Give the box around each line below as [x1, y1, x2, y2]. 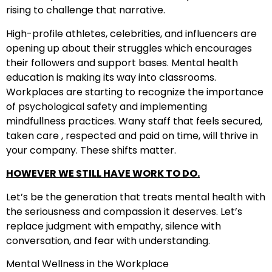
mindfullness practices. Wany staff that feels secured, [6, 114, 262, 128]
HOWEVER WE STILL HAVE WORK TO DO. [6, 166, 200, 181]
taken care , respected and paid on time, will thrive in [6, 128, 258, 143]
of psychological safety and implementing [6, 99, 207, 114]
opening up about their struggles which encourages [6, 41, 252, 55]
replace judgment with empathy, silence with [6, 219, 221, 233]
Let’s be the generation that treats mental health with [6, 189, 265, 204]
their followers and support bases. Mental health [6, 55, 238, 70]
